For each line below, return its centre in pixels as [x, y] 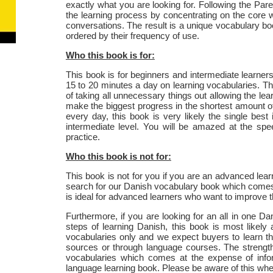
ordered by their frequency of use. [132, 35]
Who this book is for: [110, 55]
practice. [83, 136]
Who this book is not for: [118, 156]
